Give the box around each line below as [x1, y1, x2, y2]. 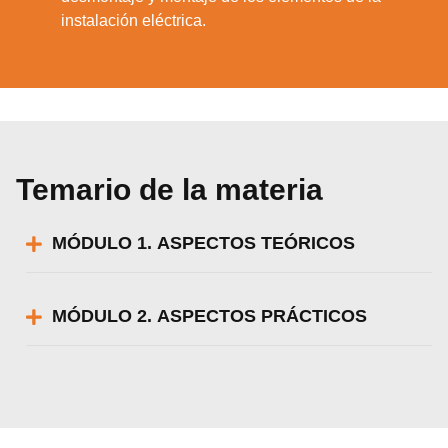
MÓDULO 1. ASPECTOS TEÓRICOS [52, 233, 356, 254]
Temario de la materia [16, 173, 324, 207]
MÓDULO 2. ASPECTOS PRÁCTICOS [52, 306, 368, 327]
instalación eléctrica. [61, 11, 207, 29]
